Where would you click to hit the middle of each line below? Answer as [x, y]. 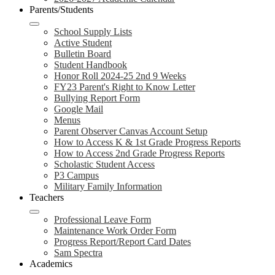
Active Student [83, 43]
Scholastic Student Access [104, 164]
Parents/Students [61, 10]
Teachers [47, 197]
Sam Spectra [78, 253]
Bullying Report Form [97, 98]
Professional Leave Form [103, 219]
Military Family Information [108, 186]
